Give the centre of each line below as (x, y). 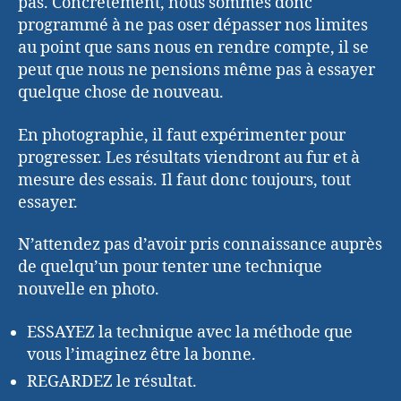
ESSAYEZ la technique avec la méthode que (190, 332)
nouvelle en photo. (89, 290)
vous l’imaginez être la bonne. (141, 354)
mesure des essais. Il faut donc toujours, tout (184, 180)
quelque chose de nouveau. (121, 93)
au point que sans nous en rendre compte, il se (193, 48)
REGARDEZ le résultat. (112, 381)
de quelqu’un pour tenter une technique (170, 268)
